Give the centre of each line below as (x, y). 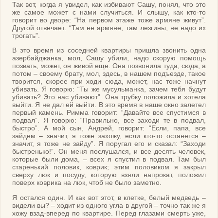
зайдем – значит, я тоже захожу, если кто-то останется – (109, 136)
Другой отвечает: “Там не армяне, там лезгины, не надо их (109, 27)
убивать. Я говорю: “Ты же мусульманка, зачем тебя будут (109, 89)
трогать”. (26, 35)
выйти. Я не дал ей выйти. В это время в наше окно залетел (109, 105)
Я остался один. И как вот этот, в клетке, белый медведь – (109, 197)
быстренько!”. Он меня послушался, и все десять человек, (109, 152)
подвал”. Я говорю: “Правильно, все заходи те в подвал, (109, 120)
